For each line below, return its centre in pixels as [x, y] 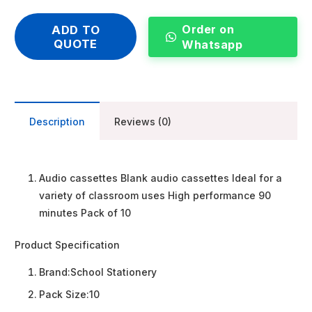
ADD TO [76, 30]
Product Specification [67, 245]
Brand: [55, 272]
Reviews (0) [143, 122]
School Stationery [114, 272]
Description [57, 122]
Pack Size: [64, 295]
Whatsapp [212, 45]
